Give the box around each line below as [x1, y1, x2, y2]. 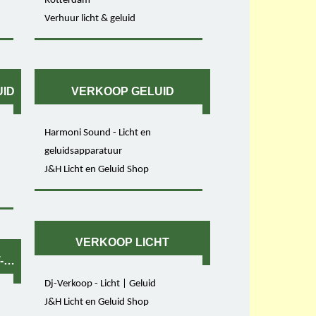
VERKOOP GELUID [71, 85, 174, 98]
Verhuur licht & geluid [44, 13, 136, 24]
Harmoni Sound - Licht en [44, 127, 152, 138]
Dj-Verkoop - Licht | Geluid [44, 278, 157, 289]
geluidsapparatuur [44, 145, 123, 157]
